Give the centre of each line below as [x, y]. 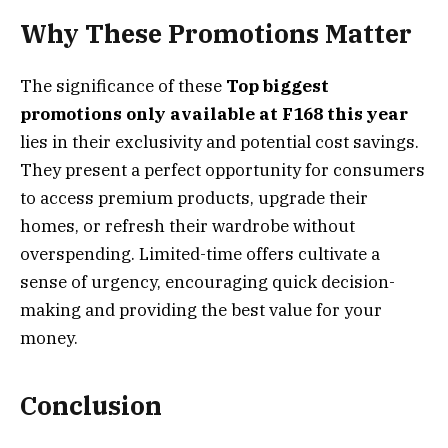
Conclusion [91, 405]
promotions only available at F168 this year [214, 114]
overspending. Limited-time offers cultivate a [200, 254]
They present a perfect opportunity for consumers [222, 170]
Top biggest [277, 86]
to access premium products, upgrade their [194, 198]
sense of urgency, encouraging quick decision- [207, 282]
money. [49, 338]
